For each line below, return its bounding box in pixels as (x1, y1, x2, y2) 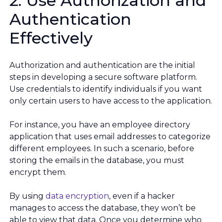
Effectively (9, 28, 93, 48)
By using (9, 191, 46, 201)
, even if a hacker (109, 191, 175, 201)
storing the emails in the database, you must (9, 156, 184, 166)
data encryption (46, 191, 109, 201)
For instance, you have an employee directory (9, 120, 190, 130)
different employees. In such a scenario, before (9, 144, 194, 154)
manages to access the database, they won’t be (9, 203, 196, 213)
